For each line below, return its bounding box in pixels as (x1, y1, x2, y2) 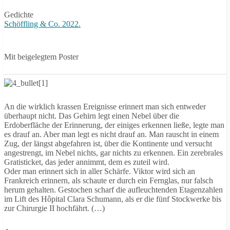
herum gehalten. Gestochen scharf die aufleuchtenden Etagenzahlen (4, 185, 223, 194)
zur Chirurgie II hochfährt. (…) (4, 204, 105, 213)
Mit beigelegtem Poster (4, 52, 79, 61)
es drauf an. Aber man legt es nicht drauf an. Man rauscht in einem (4, 130, 219, 139)
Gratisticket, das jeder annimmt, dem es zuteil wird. (4, 158, 169, 166)
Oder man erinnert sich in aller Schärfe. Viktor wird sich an (4, 167, 195, 176)
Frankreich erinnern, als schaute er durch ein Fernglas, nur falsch (4, 176, 213, 185)
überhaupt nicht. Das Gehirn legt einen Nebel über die (4, 111, 179, 120)
